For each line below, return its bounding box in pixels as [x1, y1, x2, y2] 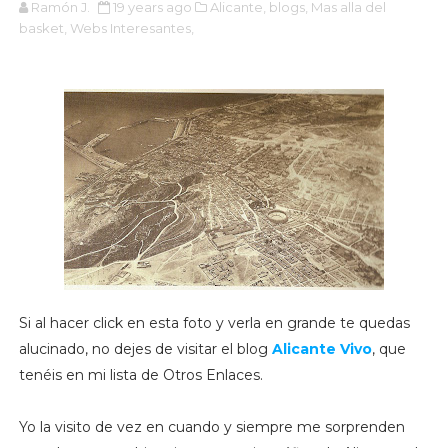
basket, [18, 19, 67, 36]
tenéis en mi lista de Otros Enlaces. [18, 365, 263, 384]
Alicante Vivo [271, 339, 372, 358]
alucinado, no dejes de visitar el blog [18, 339, 272, 358]
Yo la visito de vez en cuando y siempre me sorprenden [18, 417, 405, 436]
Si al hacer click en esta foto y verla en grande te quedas [18, 313, 410, 332]
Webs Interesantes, [69, 19, 194, 36]
